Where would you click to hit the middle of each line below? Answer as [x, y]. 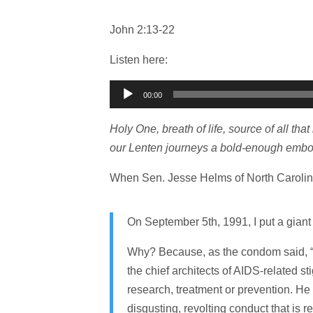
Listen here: [138, 59]
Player [125, 108]
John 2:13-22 [142, 29]
